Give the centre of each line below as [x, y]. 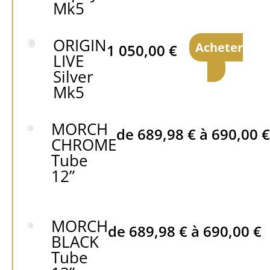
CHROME [83, 145]
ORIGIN [80, 45]
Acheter [219, 47]
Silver [74, 77]
